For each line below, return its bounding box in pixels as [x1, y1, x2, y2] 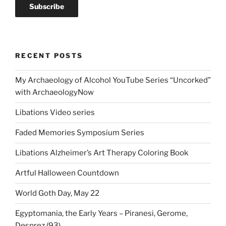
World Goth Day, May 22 [15, 189, 99, 198]
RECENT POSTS [15, 51, 83, 60]
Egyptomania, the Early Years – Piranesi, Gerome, [15, 209, 188, 218]
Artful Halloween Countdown [15, 168, 119, 178]
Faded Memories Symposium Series [15, 128, 144, 138]
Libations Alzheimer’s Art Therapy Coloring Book [15, 148, 188, 158]
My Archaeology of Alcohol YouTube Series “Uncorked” [15, 76, 211, 85]
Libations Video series [15, 108, 95, 118]
